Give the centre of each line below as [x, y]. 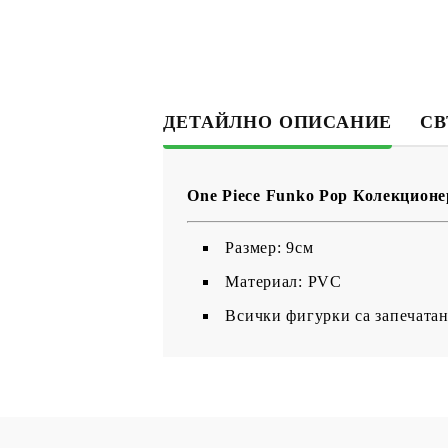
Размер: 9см [269, 247]
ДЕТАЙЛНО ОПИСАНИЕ [278, 121]
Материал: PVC [283, 281]
